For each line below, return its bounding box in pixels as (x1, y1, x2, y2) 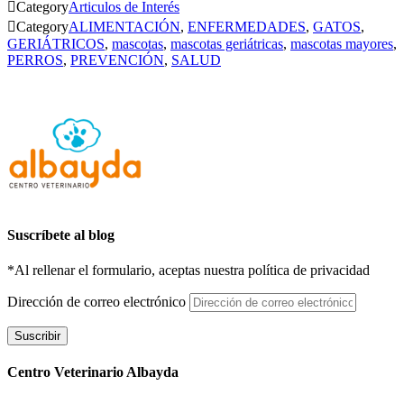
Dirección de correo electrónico (7, 293, 189, 309)
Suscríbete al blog (7, 226, 115, 243)
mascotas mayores (290, 36, 393, 52)
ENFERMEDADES (188, 19, 306, 35)
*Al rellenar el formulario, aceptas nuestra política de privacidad (7, 262, 370, 278)
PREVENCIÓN (70, 52, 164, 69)
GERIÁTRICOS (7, 36, 105, 52)
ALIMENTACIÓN (69, 19, 180, 35)
